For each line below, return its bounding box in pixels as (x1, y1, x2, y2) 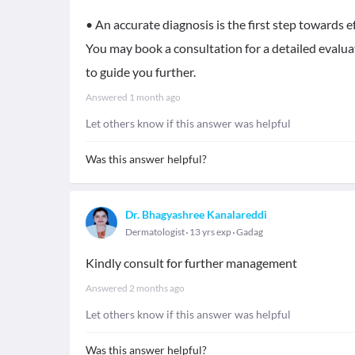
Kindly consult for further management (86, 255, 297, 270)
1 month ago (129, 91, 181, 103)
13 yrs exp (188, 226, 233, 238)
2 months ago (129, 282, 185, 294)
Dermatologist (125, 226, 185, 238)
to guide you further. (86, 64, 196, 79)
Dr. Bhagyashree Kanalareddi (125, 208, 267, 221)
